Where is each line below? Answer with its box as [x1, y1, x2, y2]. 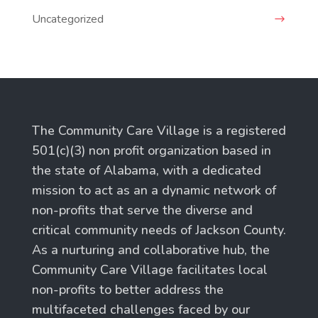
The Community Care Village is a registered [31, 121, 286, 139]
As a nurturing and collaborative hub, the [31, 241, 270, 258]
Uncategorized [31, 11, 104, 27]
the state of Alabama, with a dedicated [31, 161, 261, 179]
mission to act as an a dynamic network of [31, 181, 276, 199]
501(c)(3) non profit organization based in [31, 141, 271, 159]
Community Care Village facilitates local [31, 261, 268, 278]
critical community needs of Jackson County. [31, 221, 286, 238]
